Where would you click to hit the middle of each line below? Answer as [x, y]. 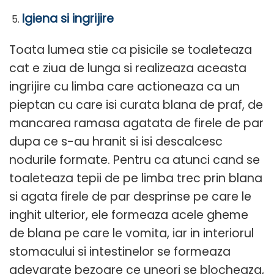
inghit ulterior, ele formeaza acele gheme [129, 215]
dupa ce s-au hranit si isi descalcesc [116, 141]
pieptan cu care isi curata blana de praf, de [136, 105]
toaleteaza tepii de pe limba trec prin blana [136, 178]
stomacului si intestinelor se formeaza [120, 251]
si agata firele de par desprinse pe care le [130, 196]
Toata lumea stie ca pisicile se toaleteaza [131, 50]
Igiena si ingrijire [68, 18]
